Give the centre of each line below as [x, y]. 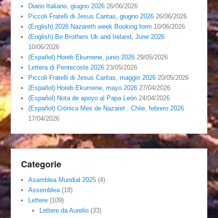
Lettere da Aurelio [64, 210]
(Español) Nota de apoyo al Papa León [83, 98]
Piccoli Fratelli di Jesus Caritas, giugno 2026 [91, 16]
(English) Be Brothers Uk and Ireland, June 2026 [97, 36]
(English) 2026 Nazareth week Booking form [90, 26]
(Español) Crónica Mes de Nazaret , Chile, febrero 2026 [106, 108]
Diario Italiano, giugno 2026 [67, 6]
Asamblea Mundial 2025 [62, 180]
